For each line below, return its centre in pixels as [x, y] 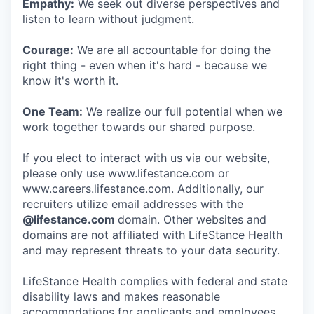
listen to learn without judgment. [108, 19]
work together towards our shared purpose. [139, 127]
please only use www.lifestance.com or [126, 173]
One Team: [53, 111]
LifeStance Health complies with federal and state [155, 281]
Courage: [48, 50]
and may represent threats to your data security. [151, 250]
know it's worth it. [70, 81]
